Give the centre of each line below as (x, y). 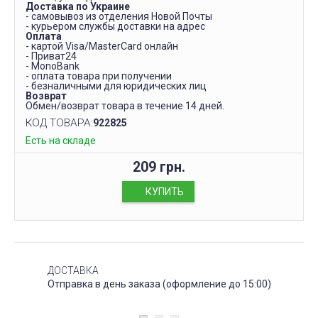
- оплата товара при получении (99, 76)
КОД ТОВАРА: (59, 122)
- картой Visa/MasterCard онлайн (102, 46)
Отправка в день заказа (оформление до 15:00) (159, 284)
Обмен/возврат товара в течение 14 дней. (125, 105)
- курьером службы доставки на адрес (115, 26)
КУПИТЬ (164, 191)
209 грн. (159, 167)
